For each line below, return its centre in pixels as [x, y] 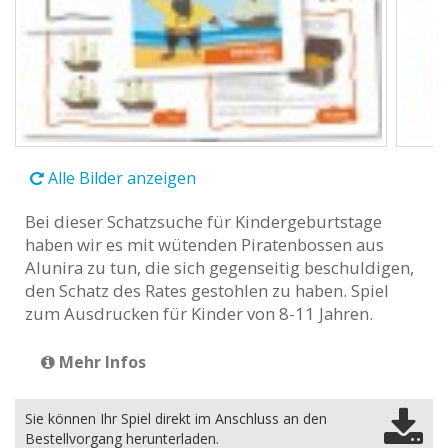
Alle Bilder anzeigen [120, 177]
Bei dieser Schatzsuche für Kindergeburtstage [203, 221]
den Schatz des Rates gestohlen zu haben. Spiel [207, 290]
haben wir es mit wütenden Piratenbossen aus [204, 244]
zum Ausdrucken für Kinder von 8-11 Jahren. [201, 313]
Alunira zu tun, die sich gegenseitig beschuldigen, [219, 267]
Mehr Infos [100, 361]
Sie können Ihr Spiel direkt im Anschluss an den [176, 418]
